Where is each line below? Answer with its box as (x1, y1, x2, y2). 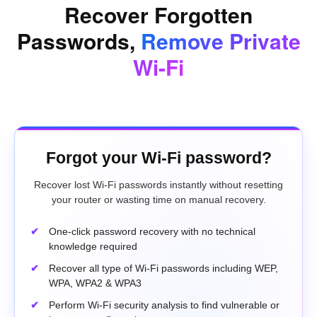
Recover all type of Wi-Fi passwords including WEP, (49, 263, 278, 275)
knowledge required (49, 241, 137, 253)
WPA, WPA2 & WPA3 (49, 277, 142, 289)
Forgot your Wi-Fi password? (45, 149, 272, 168)
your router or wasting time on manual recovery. (51, 194, 266, 206)
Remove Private (140, 25, 301, 57)
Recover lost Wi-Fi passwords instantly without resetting (34, 179, 283, 191)
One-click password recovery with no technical (49, 226, 255, 238)
